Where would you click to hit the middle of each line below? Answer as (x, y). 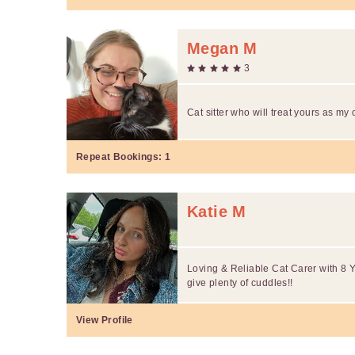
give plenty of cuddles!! (240, 282)
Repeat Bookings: (120, 157)
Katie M (217, 211)
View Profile (105, 320)
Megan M (222, 48)
